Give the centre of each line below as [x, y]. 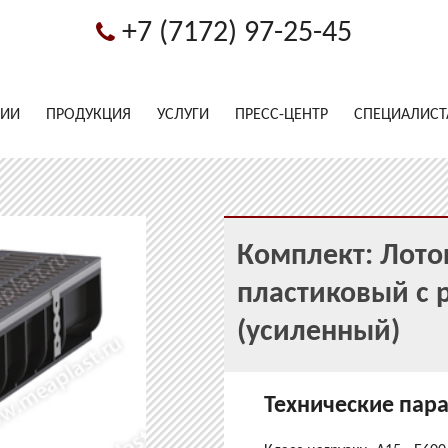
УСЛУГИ [183, 115]
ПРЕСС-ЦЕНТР [282, 115]
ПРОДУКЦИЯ [89, 115]
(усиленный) [319, 333]
